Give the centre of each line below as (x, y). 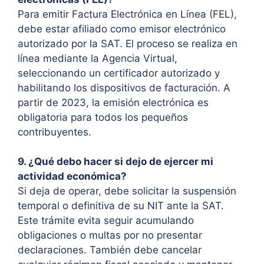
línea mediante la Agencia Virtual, (98, 58)
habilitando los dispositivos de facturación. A (124, 88)
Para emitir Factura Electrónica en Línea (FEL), (127, 14)
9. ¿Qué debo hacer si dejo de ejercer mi (115, 162)
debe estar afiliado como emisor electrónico (122, 29)
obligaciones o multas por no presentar (110, 235)
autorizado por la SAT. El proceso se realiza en (128, 43)
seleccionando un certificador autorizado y (119, 73)
